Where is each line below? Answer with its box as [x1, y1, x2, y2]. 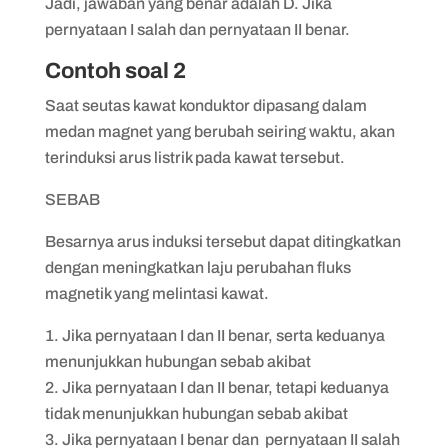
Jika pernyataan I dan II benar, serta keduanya [61, 326, 385, 344]
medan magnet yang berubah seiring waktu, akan [44, 122, 395, 140]
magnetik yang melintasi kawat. [44, 284, 269, 302]
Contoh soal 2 [44, 58, 190, 83]
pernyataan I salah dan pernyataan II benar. [44, 20, 350, 38]
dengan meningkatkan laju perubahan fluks [44, 258, 351, 276]
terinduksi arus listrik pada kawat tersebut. [44, 148, 345, 166]
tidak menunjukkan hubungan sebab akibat [44, 404, 348, 422]
